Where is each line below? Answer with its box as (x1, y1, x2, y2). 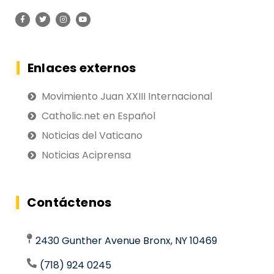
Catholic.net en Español (41, 108, 155, 123)
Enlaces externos (28, 59, 136, 76)
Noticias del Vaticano (41, 128, 143, 143)
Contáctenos (27, 193, 112, 211)
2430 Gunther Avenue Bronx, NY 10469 (35, 233, 217, 248)
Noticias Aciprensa (41, 147, 131, 162)
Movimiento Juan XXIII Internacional (41, 89, 212, 103)
